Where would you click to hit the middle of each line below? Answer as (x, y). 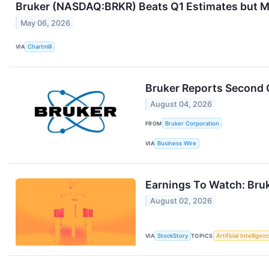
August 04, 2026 (181, 104)
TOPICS (202, 235)
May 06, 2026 (46, 23)
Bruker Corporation (192, 123)
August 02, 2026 (181, 201)
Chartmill (40, 47)
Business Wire (177, 144)
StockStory (173, 235)
